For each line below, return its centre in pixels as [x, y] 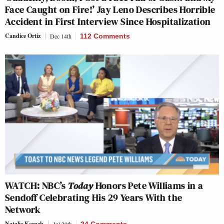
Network [23, 210]
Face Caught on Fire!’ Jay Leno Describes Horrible [110, 9]
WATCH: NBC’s [37, 186]
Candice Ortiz [23, 35]
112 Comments [105, 36]
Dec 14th [61, 36]
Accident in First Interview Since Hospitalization [108, 21]
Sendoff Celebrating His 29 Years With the [94, 198]
